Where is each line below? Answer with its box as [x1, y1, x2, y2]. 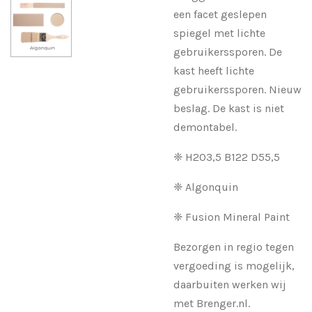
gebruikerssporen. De [173, 45, 282, 58]
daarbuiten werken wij [173, 277, 286, 291]
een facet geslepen [173, 7, 267, 21]
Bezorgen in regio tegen [173, 240, 294, 253]
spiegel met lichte [173, 26, 265, 40]
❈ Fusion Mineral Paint [173, 210, 290, 224]
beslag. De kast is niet [173, 101, 284, 115]
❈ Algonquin [173, 180, 241, 194]
